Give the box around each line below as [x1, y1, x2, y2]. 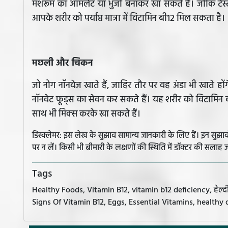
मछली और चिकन [32, 56, 93, 71]
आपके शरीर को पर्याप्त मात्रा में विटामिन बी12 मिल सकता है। [32, 11, 225, 26]
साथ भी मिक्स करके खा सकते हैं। [32, 107, 140, 122]
